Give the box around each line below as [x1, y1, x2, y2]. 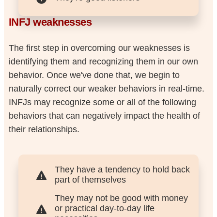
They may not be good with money [54, 193, 188, 203]
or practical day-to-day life [54, 203, 155, 214]
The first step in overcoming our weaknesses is [8, 43, 190, 53]
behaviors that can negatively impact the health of [8, 110, 200, 121]
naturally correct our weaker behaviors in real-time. [8, 83, 204, 93]
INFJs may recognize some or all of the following [8, 97, 196, 107]
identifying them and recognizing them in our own [8, 56, 198, 66]
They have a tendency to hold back [54, 164, 190, 174]
